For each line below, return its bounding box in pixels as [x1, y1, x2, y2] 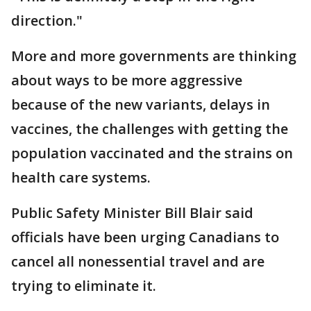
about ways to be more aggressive [11, 71, 242, 90]
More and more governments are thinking [11, 47, 296, 66]
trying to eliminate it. [11, 276, 156, 296]
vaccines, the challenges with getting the [11, 119, 288, 139]
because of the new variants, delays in [11, 95, 270, 115]
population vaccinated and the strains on [11, 144, 293, 163]
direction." [11, 11, 83, 31]
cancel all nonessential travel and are [11, 252, 264, 271]
